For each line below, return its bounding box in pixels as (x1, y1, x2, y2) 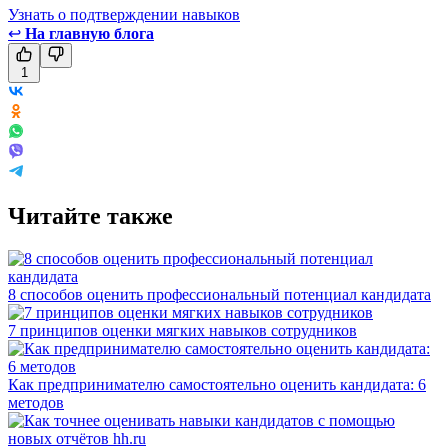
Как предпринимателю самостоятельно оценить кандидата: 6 (8, 375, 426, 393)
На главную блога (25, 24, 154, 42)
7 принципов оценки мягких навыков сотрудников (8, 321, 357, 339)
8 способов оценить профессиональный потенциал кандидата (8, 285, 431, 303)
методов (8, 393, 64, 411)
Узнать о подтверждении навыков (8, 5, 240, 23)
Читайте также (8, 202, 173, 229)
